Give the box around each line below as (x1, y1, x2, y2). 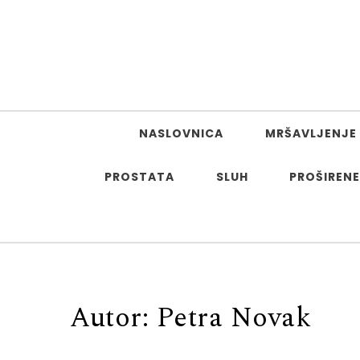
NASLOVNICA (139, 125, 224, 141)
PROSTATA (104, 169, 174, 185)
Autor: (70, 297, 157, 339)
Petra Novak (156, 297, 311, 339)
